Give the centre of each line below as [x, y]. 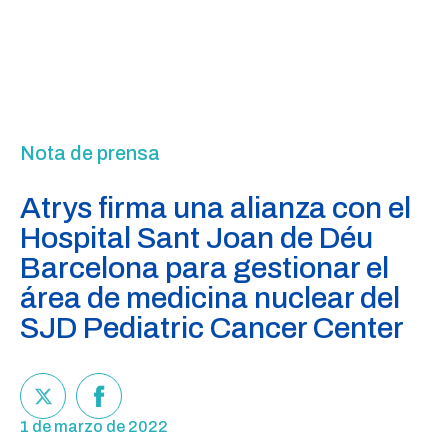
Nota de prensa [90, 153]
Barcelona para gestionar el [204, 268]
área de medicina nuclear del [210, 298]
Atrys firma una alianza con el [215, 208]
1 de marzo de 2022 [94, 426]
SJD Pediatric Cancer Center [212, 328]
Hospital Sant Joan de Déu [196, 238]
